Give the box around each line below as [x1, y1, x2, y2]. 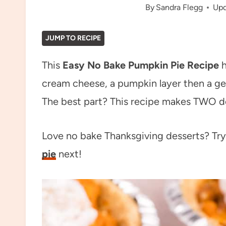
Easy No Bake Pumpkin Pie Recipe [63, 59, 219, 71]
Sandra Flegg [156, 3, 203, 12]
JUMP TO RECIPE [45, 34, 101, 42]
